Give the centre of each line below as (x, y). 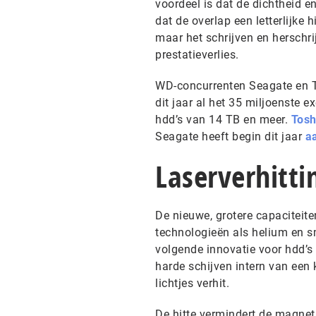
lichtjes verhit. (192, 283)
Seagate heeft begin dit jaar (230, 136)
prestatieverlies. (197, 55)
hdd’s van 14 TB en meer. (223, 120)
